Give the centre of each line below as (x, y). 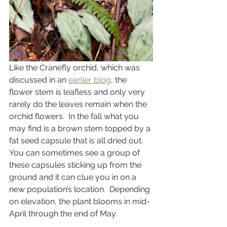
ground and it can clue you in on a (74, 177)
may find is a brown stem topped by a (81, 128)
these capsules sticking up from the (76, 165)
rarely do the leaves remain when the (79, 104)
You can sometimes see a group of (75, 153)
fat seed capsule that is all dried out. (78, 140)
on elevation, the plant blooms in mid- (80, 201)
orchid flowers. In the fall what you (75, 116)
